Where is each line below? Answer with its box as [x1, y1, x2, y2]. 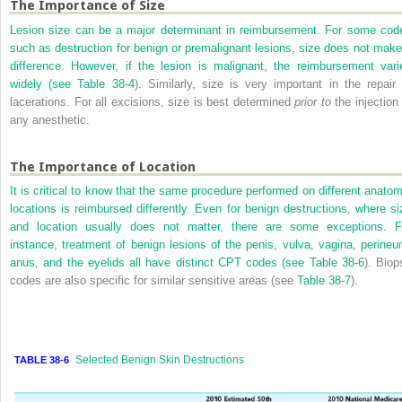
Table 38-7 [297, 274, 351, 288]
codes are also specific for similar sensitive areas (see [10, 274, 297, 288]
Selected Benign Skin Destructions [75, 354, 244, 366]
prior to [294, 94, 331, 109]
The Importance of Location [10, 158, 196, 175]
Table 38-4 [77, 76, 135, 91]
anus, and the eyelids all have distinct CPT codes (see [10, 256, 310, 270]
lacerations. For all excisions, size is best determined [10, 94, 294, 109]
